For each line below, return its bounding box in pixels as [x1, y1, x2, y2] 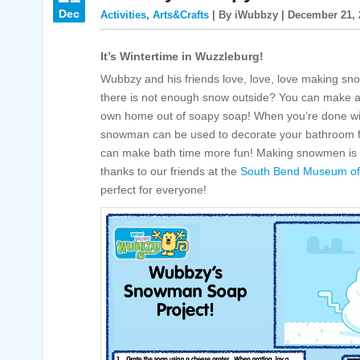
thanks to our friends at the [100, 165, 240, 178]
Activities [100, 9, 146, 21]
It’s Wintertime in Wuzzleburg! [100, 50, 264, 63]
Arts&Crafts [153, 9, 209, 21]
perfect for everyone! [100, 183, 207, 196]
